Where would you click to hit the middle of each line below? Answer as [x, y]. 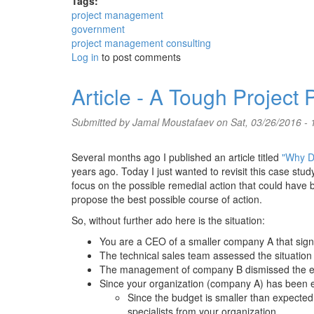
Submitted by [102, 122]
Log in [85, 57]
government [98, 29]
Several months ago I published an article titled [177, 157]
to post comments [140, 57]
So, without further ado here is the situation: [168, 220]
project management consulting [141, 43]
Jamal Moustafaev [173, 122]
